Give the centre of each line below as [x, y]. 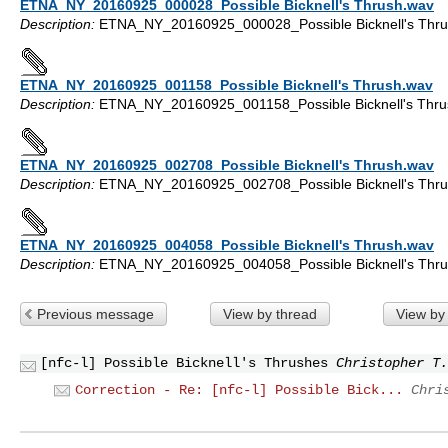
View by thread [269, 313]
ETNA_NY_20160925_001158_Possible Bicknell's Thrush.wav [226, 84]
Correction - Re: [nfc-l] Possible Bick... [239, 389]
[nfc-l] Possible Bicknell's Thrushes [184, 362]
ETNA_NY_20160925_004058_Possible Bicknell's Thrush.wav [227, 244]
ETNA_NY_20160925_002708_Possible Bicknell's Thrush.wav [227, 164]
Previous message [95, 313]
